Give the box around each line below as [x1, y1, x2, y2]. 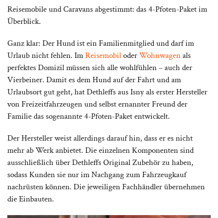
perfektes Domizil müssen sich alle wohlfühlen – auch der [7, 62, 192, 73]
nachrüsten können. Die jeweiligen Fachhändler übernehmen [7, 182, 205, 193]
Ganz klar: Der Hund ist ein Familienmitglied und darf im [7, 38, 194, 49]
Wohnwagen [139, 50, 182, 61]
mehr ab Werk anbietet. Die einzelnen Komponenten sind [7, 145, 194, 156]
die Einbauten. [7, 194, 54, 205]
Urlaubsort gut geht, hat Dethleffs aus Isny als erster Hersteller [7, 87, 207, 98]
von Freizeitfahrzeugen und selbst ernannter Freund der [7, 99, 187, 110]
